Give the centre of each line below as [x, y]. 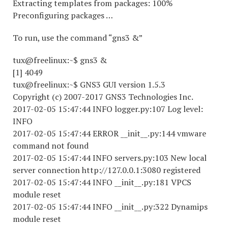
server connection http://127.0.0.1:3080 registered [107, 170]
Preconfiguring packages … [63, 16]
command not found [51, 146]
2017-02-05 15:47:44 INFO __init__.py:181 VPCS [102, 182]
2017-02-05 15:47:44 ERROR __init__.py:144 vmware [109, 134]
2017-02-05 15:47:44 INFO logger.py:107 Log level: [108, 109]
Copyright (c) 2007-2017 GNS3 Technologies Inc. [103, 97]
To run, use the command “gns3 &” [78, 38]
